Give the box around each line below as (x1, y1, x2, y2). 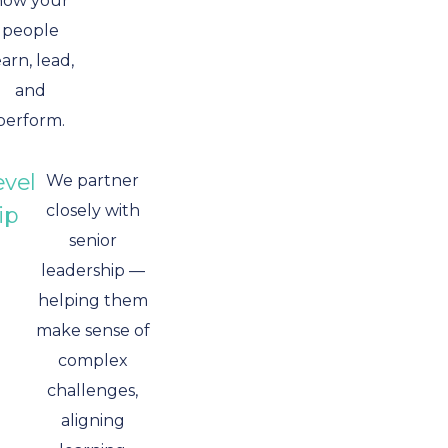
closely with (45, 201, 140, 220)
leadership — (40, 261, 145, 280)
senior (68, 231, 117, 250)
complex (57, 351, 128, 370)
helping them (37, 291, 148, 310)
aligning (60, 411, 125, 430)
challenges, (47, 381, 138, 400)
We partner (46, 171, 139, 190)
